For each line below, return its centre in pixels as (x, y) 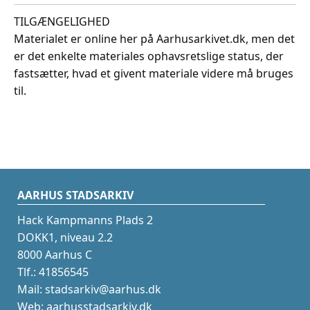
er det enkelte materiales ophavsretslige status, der (149, 56)
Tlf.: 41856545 (53, 272)
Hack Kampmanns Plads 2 (85, 220)
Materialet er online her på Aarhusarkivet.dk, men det (154, 38)
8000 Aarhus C (54, 255)
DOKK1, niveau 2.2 (65, 237)
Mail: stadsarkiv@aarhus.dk (89, 289)
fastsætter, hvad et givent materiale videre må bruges (154, 73)
